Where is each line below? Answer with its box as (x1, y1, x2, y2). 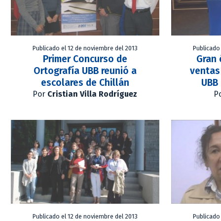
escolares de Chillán (40, 77, 129, 89)
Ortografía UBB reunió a (33, 65, 137, 77)
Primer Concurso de (42, 53, 127, 65)
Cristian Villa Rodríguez (47, 89, 138, 99)
